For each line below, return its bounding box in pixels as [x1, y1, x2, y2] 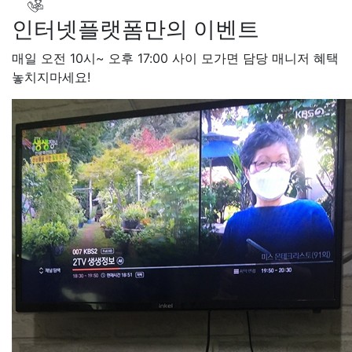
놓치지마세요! [12, 68, 90, 85]
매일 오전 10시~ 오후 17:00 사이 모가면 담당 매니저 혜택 [12, 49, 339, 66]
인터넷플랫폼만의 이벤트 [12, 15, 259, 42]
